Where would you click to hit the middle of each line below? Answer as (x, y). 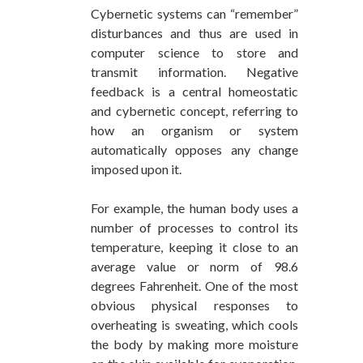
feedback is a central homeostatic (194, 92)
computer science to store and (194, 53)
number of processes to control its (194, 228)
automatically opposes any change (194, 150)
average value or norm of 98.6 (194, 267)
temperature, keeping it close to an (194, 247)
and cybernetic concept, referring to (194, 111)
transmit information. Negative (194, 72)
